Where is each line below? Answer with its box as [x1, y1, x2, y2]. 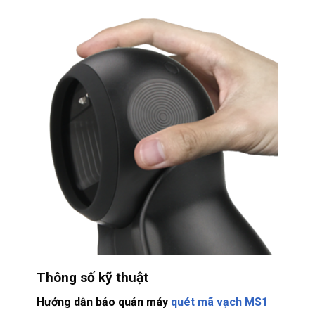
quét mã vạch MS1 [170, 295, 268, 309]
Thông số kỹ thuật [36, 269, 148, 286]
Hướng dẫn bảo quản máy [36, 295, 171, 309]
